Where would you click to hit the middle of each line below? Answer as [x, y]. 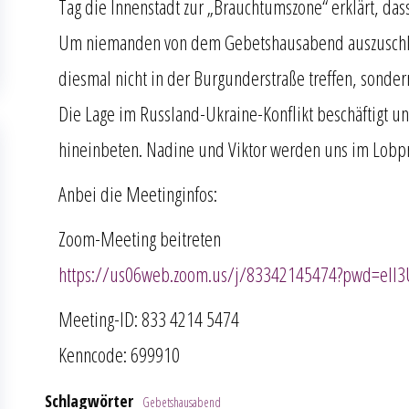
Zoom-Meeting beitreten [140, 238]
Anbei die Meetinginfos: [138, 194]
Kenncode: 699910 [119, 354]
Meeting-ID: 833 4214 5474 [149, 319]
